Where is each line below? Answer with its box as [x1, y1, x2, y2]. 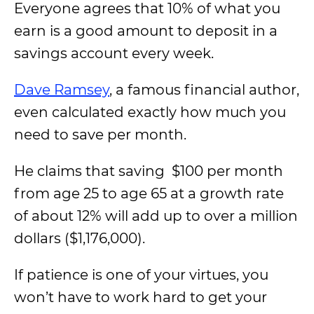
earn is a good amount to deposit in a [14, 22, 278, 39]
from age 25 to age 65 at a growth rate [14, 185, 284, 202]
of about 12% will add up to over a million [14, 207, 298, 224]
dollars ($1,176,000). [14, 230, 145, 247]
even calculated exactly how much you [14, 104, 286, 121]
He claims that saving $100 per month [14, 163, 283, 179]
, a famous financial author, [109, 81, 299, 98]
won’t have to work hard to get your [14, 289, 267, 306]
